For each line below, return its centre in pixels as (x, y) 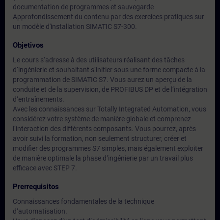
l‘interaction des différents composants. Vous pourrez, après (104, 129)
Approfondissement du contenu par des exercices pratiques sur (109, 17)
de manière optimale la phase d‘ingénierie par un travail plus (103, 158)
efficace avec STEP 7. (45, 168)
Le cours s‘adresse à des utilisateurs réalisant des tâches (99, 60)
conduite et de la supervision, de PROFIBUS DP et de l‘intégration (110, 89)
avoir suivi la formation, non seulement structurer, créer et (100, 138)
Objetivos (28, 45)
